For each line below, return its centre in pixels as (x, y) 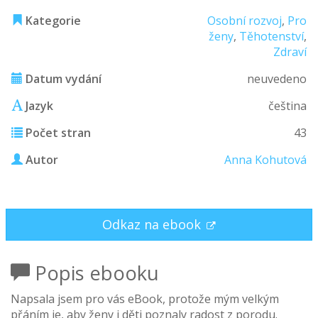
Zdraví (290, 52)
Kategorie (52, 21)
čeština (287, 106)
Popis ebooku (94, 273)
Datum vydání (62, 79)
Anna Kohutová (265, 160)
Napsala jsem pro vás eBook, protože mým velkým (145, 299)
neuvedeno (277, 79)
